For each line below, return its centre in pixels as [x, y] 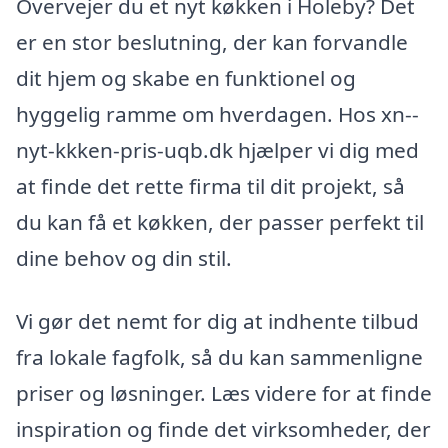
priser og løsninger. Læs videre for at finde [224, 393]
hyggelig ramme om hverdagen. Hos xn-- [217, 113]
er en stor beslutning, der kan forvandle [212, 41]
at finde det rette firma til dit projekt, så [210, 185]
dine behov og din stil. [124, 257]
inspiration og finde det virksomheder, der [223, 429]
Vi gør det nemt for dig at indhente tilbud [217, 321]
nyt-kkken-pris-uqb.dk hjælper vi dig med [217, 149]
